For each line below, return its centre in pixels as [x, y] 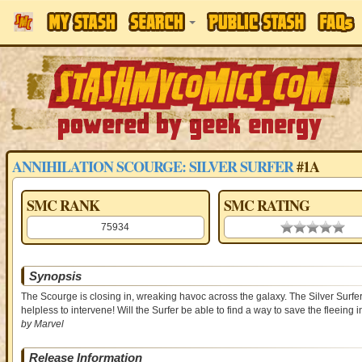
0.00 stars [302, 227]
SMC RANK [63, 205]
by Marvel [42, 324]
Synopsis [55, 276]
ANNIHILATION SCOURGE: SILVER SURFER [152, 166]
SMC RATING [266, 205]
